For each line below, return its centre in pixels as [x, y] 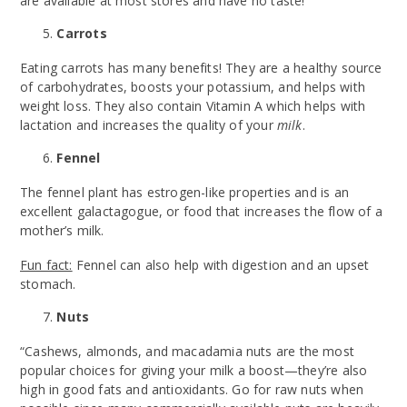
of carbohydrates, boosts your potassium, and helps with [193, 86]
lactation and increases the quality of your [149, 124]
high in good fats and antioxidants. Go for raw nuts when [192, 389]
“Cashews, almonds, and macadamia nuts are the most [187, 351]
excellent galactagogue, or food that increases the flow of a [201, 211]
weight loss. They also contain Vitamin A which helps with [193, 105]
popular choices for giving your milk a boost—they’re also [194, 370]
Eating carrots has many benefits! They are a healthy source [201, 67]
